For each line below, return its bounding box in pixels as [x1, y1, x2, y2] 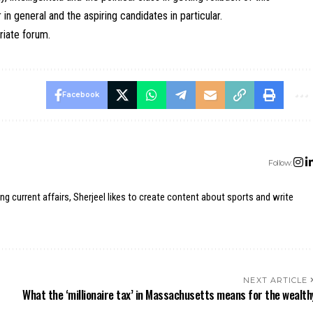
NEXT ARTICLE [243, 275, 308, 286]
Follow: [268, 157, 292, 168]
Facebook [61, 90, 99, 100]
